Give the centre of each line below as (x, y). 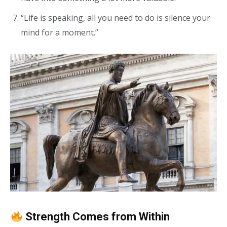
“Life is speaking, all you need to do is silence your (116, 17)
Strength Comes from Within (97, 217)
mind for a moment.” (60, 32)
